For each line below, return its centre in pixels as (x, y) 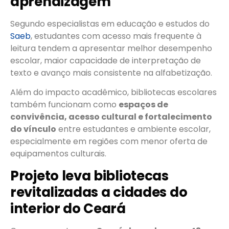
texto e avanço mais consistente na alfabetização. (111, 73)
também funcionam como (64, 105)
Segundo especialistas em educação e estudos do (110, 24)
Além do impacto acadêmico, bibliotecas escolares (113, 93)
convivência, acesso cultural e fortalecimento (111, 117)
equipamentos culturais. (58, 154)
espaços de (143, 105)
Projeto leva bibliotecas (89, 176)
